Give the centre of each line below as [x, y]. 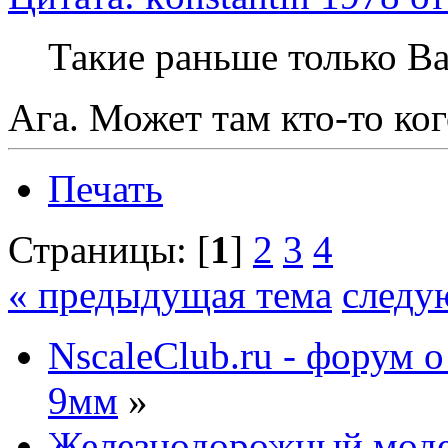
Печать [105, 189]
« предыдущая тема [170, 295]
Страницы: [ [109, 250]
